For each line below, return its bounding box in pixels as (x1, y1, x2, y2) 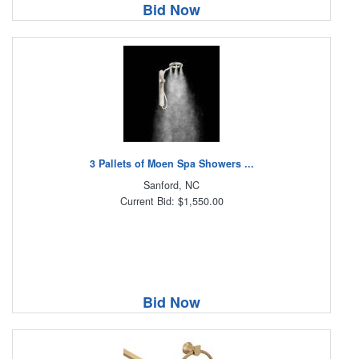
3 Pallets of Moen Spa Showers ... (89, 155, 254, 171)
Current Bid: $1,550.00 (119, 193, 224, 208)
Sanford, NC (143, 177, 200, 192)
